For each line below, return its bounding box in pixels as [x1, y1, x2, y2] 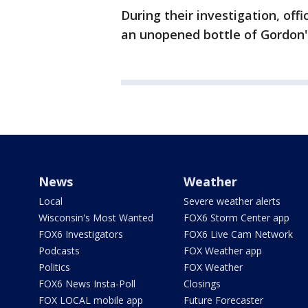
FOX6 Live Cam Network [183, 228, 293, 241]
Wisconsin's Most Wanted [38, 211, 153, 225]
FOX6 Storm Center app [183, 211, 289, 225]
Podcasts [38, 244, 80, 258]
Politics [38, 261, 70, 274]
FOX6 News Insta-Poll [38, 277, 135, 291]
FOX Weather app [183, 244, 262, 258]
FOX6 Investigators [38, 228, 123, 241]
